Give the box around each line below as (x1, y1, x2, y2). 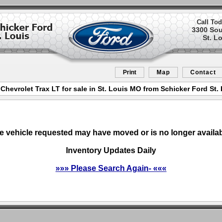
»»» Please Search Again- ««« (55, 164, 166, 172)
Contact (190, 69, 216, 76)
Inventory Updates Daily (66, 146, 156, 155)
